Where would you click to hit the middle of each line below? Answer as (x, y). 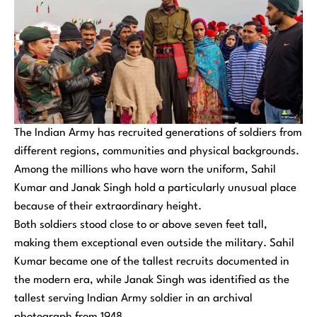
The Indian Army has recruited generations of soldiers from (158, 133)
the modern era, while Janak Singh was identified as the (152, 281)
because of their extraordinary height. (108, 207)
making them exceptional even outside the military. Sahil (154, 244)
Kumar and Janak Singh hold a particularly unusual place (155, 189)
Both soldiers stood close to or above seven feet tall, (141, 225)
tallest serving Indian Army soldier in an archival (133, 299)
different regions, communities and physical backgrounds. (157, 152)
